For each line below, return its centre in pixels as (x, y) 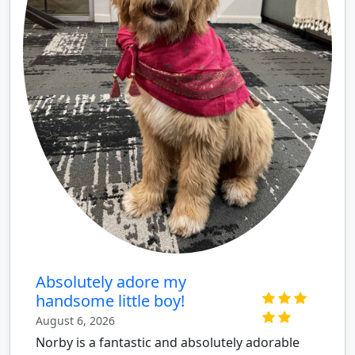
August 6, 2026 (75, 320)
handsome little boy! (110, 300)
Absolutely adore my (111, 281)
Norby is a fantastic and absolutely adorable (168, 342)
